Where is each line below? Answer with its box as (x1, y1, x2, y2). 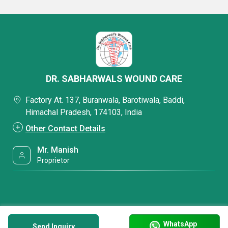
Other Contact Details (25, 124, 105, 133)
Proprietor (37, 156, 70, 164)
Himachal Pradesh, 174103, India (25, 107, 142, 117)
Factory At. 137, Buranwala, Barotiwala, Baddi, (25, 95, 185, 105)
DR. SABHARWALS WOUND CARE (46, 73, 182, 84)
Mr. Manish (37, 145, 79, 155)
